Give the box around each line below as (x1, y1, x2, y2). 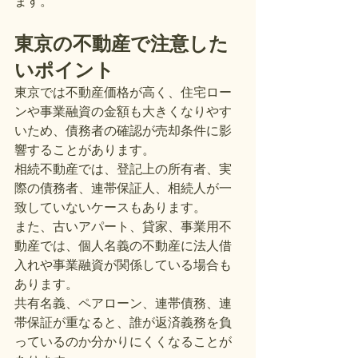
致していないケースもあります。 (14, 200, 206, 215)
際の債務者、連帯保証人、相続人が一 (14, 181, 232, 196)
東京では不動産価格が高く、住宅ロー (14, 85, 232, 100)
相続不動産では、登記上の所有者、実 (14, 161, 232, 177)
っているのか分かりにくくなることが (14, 334, 232, 349)
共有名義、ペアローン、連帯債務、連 (14, 296, 232, 311)
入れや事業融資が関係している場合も (14, 257, 232, 272)
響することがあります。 (14, 142, 155, 157)
